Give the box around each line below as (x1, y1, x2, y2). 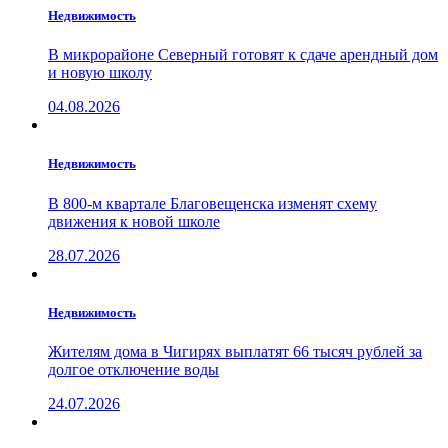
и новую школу (48, 64, 152, 82)
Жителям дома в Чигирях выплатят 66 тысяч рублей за (48, 342, 422, 360)
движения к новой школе (48, 212, 220, 230)
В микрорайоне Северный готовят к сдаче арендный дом (48, 46, 438, 64)
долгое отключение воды (48, 360, 219, 378)
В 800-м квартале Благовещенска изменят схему (48, 194, 377, 212)
